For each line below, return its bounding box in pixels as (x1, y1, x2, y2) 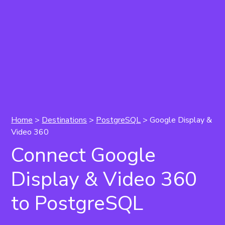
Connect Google (11, 142, 156, 169)
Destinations (42, 115, 87, 126)
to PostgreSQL (11, 190, 144, 217)
